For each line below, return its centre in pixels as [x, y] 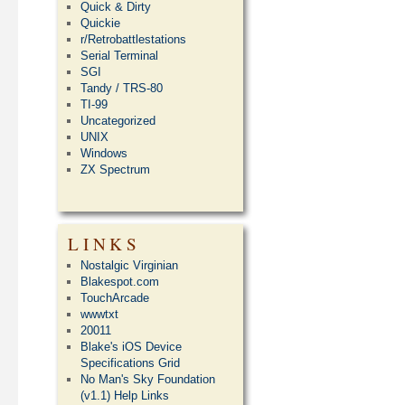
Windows [104, 153]
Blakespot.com [120, 282]
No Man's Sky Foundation [148, 379]
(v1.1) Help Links [125, 396]
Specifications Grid [131, 363]
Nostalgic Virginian [130, 265]
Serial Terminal [120, 56]
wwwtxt [100, 314]
